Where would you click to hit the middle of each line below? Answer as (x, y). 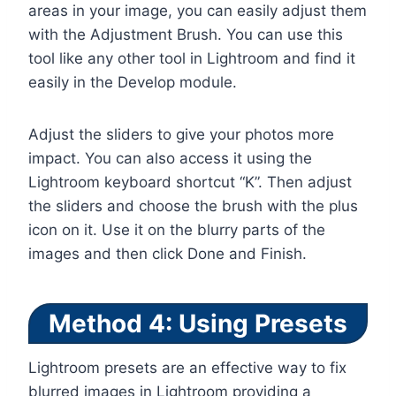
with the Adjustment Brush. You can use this (186, 35)
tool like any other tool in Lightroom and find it (192, 59)
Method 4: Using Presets (198, 324)
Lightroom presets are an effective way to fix (187, 368)
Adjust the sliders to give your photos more (181, 135)
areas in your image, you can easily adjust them (198, 11)
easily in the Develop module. (133, 83)
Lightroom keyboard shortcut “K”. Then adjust (190, 183)
